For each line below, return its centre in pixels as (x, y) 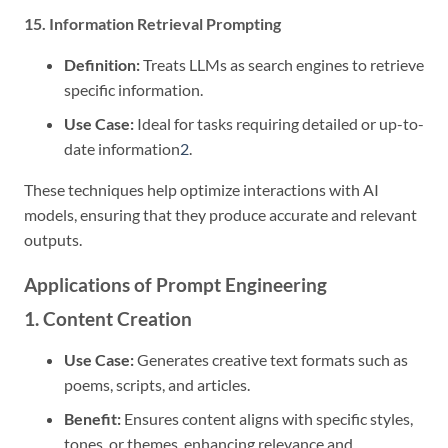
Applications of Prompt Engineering (175, 285)
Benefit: (92, 419)
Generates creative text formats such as (271, 359)
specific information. (133, 89)
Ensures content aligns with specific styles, (267, 419)
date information (122, 149)
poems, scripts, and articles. (157, 384)
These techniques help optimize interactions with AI (201, 190)
